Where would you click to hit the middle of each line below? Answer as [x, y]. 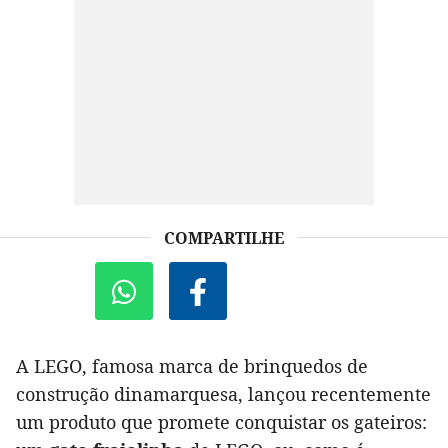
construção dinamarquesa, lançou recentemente [223, 394]
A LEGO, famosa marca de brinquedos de [192, 366]
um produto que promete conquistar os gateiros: [221, 422]
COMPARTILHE [224, 238]
